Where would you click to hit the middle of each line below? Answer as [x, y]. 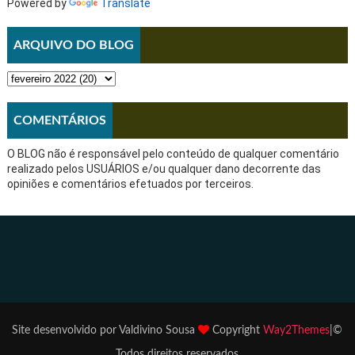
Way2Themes [297, 330]
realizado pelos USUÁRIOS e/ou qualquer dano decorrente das [164, 168]
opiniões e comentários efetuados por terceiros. [130, 183]
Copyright [237, 330]
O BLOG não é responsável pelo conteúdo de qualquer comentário [173, 153]
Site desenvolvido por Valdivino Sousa [105, 330]
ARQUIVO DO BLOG [73, 45]
